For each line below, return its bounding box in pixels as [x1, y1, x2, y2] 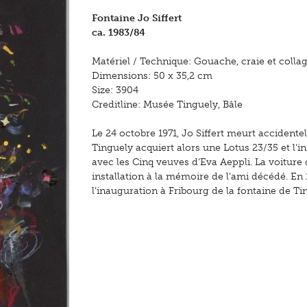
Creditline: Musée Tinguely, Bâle [92, 99, 243, 111]
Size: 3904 [92, 84, 138, 97]
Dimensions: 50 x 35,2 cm [92, 70, 212, 82]
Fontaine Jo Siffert [92, 12, 182, 25]
